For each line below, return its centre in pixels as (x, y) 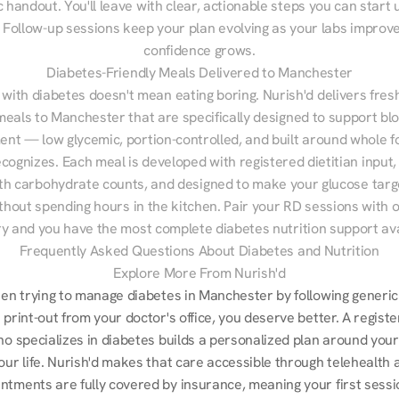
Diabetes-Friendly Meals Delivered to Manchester (199, 73)
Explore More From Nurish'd (199, 273)
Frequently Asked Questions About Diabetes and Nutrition (199, 251)
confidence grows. (199, 50)
